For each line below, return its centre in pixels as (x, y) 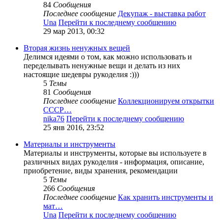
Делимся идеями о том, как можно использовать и (108, 57)
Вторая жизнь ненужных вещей (77, 48)
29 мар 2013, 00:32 (74, 31)
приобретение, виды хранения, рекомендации (101, 171)
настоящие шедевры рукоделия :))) (81, 75)
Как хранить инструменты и (165, 197)
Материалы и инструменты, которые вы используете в (115, 153)
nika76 (54, 119)
